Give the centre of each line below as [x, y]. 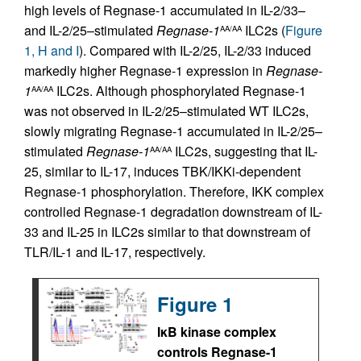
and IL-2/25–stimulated [90, 31]
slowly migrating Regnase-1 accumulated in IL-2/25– [173, 131]
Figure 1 [195, 304]
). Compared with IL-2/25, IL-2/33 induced [195, 51]
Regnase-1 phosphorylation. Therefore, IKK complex [174, 192]
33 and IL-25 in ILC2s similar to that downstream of [167, 232]
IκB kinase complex [217, 332]
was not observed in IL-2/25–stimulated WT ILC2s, [166, 111]
